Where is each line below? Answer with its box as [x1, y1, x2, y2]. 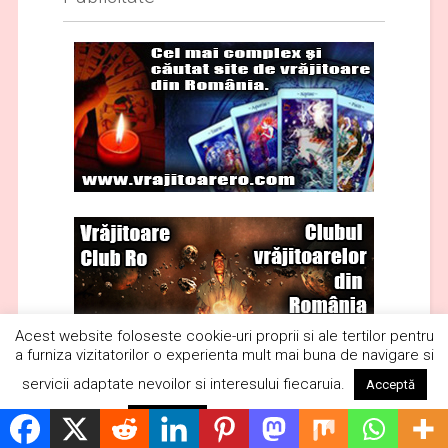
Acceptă [365, 377, 415, 392]
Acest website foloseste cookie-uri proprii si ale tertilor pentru [14, 326, 434, 345]
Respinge [139, 413, 195, 428]
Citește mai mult [210, 411, 326, 429]
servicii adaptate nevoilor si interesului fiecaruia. [21, 375, 349, 393]
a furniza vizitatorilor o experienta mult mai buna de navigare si [14, 346, 434, 364]
